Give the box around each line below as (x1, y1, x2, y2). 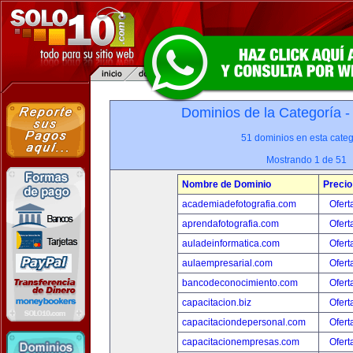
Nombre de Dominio (182, 179, 271, 190)
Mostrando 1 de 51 (266, 154, 347, 165)
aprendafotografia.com (182, 218, 279, 229)
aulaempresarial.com (182, 258, 273, 269)
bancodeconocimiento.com (182, 277, 298, 288)
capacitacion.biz (182, 297, 251, 308)
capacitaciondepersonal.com (182, 317, 306, 328)
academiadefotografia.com (182, 199, 296, 210)
